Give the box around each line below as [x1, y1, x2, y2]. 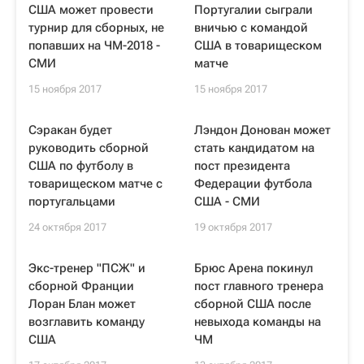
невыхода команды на [194, 314, 321, 329]
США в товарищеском [194, 38, 322, 53]
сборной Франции [28, 279, 134, 293]
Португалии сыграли [194, 2, 313, 17]
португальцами [28, 194, 115, 209]
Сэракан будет [28, 123, 112, 137]
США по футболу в [28, 158, 133, 173]
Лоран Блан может [28, 297, 136, 311]
